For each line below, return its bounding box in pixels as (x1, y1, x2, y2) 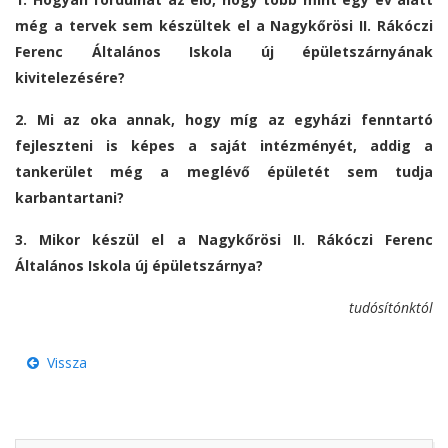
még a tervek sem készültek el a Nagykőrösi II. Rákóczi (15, 16, 433, 36)
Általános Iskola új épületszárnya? (15, 256, 263, 276)
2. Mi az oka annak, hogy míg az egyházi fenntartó (15, 110, 433, 130)
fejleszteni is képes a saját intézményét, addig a (15, 136, 433, 156)
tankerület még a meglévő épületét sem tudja (15, 162, 433, 182)
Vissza (39, 353, 87, 373)
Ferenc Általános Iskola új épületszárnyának (15, 42, 433, 62)
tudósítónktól (349, 298, 433, 318)
